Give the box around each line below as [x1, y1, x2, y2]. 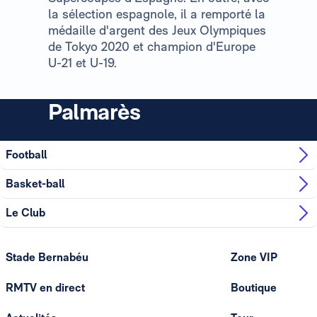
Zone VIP [230, 250, 277, 264]
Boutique [230, 280, 277, 294]
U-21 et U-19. [48, 54, 117, 70]
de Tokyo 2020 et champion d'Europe [48, 38, 255, 54]
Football [6, 148, 47, 162]
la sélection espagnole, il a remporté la [48, 6, 265, 21]
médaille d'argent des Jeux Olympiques [48, 22, 266, 38]
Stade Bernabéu [6, 250, 88, 264]
